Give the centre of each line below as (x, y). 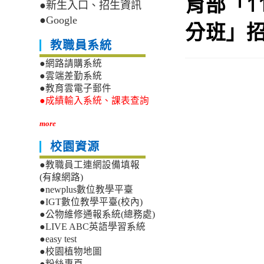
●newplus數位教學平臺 (87, 190)
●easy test (58, 239)
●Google (59, 20)
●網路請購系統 (71, 64)
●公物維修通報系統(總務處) (98, 214)
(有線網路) (62, 177)
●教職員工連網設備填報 (90, 165)
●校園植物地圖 (71, 252)
